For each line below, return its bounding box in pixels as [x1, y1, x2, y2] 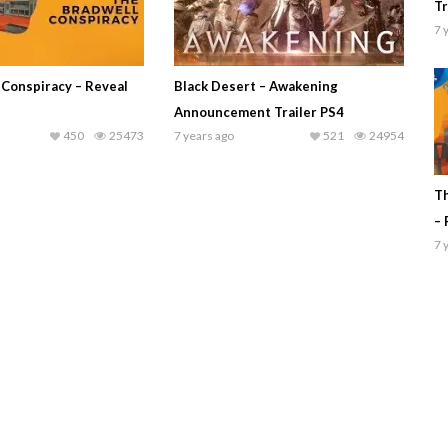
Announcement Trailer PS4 [173, 103, 344, 120]
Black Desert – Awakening [173, 77, 338, 94]
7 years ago [173, 127, 234, 143]
